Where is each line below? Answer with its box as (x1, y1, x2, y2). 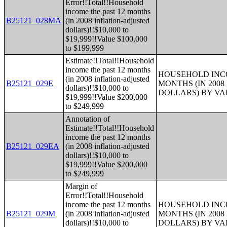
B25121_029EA (6, 142, 60, 150)
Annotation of (65, 115, 110, 123)
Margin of (65, 182, 98, 191)
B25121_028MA (6, 16, 62, 25)
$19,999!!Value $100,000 (65, 34, 148, 43)
